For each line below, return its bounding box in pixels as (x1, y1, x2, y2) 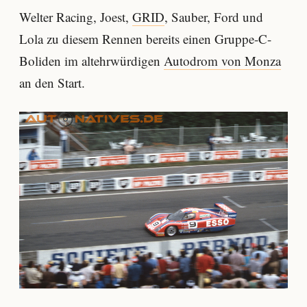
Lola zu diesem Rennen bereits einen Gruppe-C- (19, 30, 271, 48)
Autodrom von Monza (164, 52, 281, 70)
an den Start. (19, 74, 85, 92)
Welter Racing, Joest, (19, 8, 132, 26)
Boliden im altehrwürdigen (19, 52, 164, 70)
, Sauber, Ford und (164, 8, 263, 26)
